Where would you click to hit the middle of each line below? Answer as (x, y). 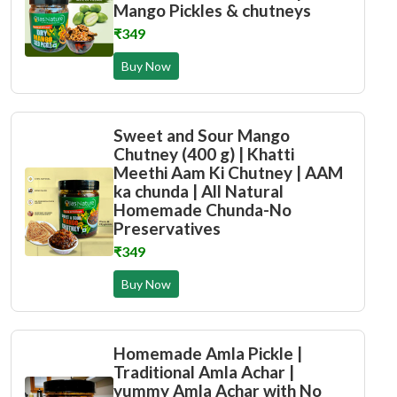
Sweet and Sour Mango (202, 135)
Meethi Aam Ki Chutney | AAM (228, 172)
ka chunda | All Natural (198, 191)
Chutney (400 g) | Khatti (204, 154)
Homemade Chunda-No (202, 210)
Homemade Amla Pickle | (208, 353)
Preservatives (167, 228)
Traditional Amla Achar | (204, 372)
